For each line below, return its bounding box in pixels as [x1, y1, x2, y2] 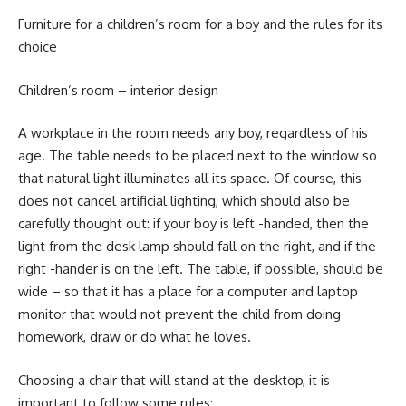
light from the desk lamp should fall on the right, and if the [18, 237, 376, 255]
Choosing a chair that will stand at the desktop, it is [18, 371, 330, 389]
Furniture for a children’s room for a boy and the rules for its [18, 15, 382, 33]
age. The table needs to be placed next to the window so [18, 147, 377, 164]
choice [18, 38, 57, 55]
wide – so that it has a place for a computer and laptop [18, 283, 358, 300]
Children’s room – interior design [18, 81, 218, 99]
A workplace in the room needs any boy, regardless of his [18, 124, 368, 141]
